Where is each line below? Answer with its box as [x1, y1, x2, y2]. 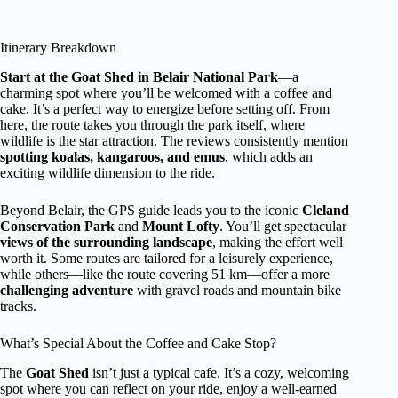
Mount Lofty [142, 218, 219, 234]
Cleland [302, 202, 349, 218]
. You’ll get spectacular [219, 218, 346, 234]
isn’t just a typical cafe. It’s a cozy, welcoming [89, 364, 349, 380]
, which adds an [225, 148, 313, 164]
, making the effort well [212, 234, 343, 250]
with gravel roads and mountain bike [133, 282, 341, 298]
